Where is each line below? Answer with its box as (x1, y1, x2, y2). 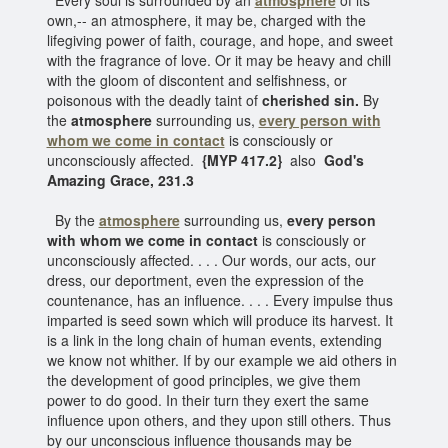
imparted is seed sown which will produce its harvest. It (46, 309, 393, 330)
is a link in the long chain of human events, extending (46, 329, 382, 350)
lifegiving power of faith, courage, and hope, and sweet (46, 29, 393, 50)
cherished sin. (261, 89, 359, 110)
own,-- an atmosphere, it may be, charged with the (46, 9, 366, 30)
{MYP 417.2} (201, 149, 282, 170)
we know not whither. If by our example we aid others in (46, 349, 397, 370)
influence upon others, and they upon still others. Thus (46, 409, 391, 430)
